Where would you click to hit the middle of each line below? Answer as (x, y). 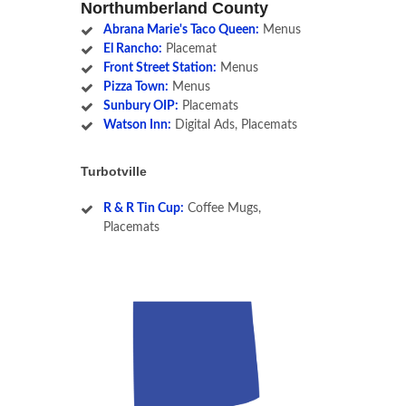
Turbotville (114, 172)
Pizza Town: (135, 87)
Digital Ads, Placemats (234, 126)
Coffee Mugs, (222, 209)
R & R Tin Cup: (143, 209)
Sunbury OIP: (140, 106)
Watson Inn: (137, 126)
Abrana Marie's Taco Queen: (181, 30)
